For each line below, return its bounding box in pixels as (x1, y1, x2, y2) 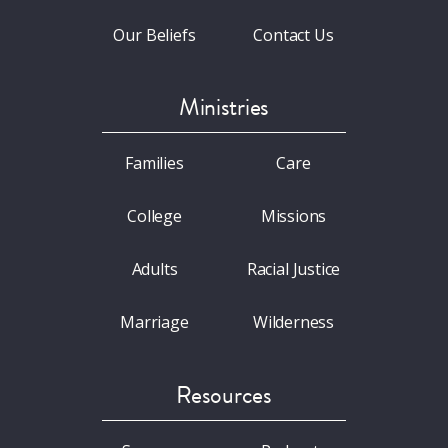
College (127, 205, 182, 228)
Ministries (178, 89, 270, 126)
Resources (176, 376, 272, 413)
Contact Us (253, 23, 334, 46)
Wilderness (252, 311, 335, 334)
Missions (260, 205, 327, 228)
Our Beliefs (113, 23, 196, 46)
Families (125, 152, 184, 175)
